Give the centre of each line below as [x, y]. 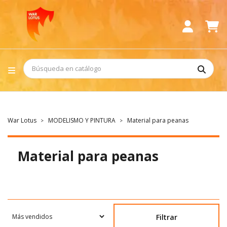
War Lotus [22, 121]
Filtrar [166, 217]
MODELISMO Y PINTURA [82, 121]
